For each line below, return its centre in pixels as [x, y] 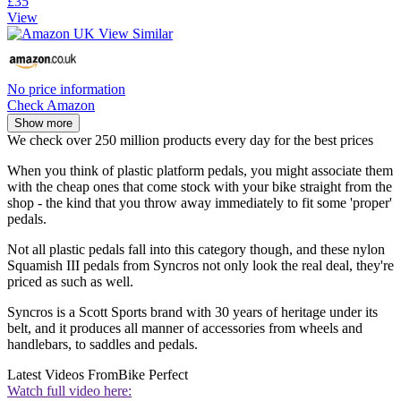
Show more [43, 123]
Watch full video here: [69, 390]
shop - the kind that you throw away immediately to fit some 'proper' [200, 202]
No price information [66, 89]
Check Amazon [51, 105]
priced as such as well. [70, 281]
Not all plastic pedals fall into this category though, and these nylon [196, 249]
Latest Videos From [63, 374]
